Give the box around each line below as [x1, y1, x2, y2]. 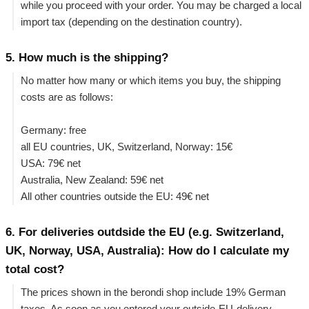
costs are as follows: [21, 91, 113, 103]
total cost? [6, 262, 64, 276]
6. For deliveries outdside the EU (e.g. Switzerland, [6, 225, 284, 239]
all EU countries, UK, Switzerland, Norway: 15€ [21, 141, 232, 153]
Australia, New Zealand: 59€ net [21, 174, 163, 186]
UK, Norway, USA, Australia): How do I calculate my [6, 243, 289, 257]
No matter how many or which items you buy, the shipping [21, 74, 281, 87]
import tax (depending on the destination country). [21, 16, 242, 28]
